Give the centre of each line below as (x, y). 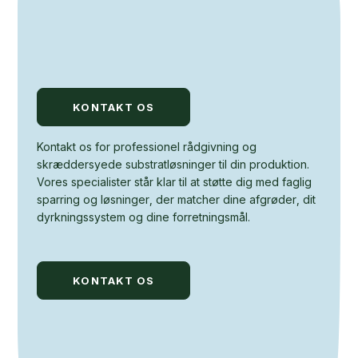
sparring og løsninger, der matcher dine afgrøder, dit (177, 199)
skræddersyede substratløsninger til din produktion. (173, 164)
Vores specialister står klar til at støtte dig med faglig (175, 182)
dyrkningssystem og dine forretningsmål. (144, 217)
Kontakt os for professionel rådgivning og (147, 147)
